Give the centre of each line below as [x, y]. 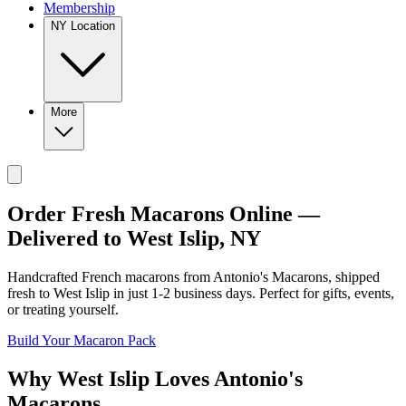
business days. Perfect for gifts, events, [282, 293]
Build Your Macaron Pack [82, 340]
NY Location [83, 26]
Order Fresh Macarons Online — [164, 213]
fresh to [30, 293]
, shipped [354, 276]
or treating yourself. [63, 309]
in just [130, 293]
